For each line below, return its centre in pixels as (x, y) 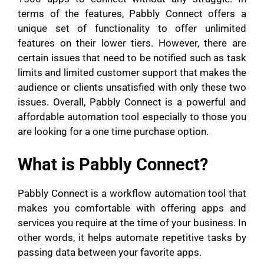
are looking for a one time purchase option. (114, 132)
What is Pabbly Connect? (113, 164)
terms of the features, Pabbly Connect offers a (132, 14)
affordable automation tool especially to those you (132, 117)
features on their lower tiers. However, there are (132, 43)
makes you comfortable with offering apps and (132, 208)
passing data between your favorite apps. (110, 252)
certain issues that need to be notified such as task (132, 58)
